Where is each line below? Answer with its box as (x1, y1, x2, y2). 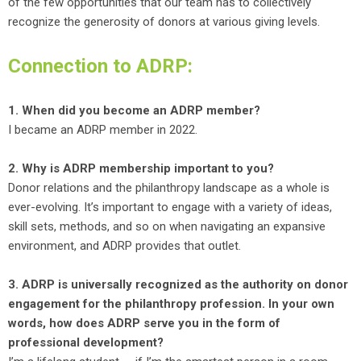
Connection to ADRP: (8, 54, 197, 77)
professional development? (8, 334, 164, 350)
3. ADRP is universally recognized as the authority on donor (8, 276, 348, 292)
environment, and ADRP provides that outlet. (8, 238, 241, 253)
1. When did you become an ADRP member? (8, 102, 263, 118)
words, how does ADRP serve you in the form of (8, 315, 280, 330)
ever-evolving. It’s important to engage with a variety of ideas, (8, 199, 332, 214)
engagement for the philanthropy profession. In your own (8, 296, 334, 311)
